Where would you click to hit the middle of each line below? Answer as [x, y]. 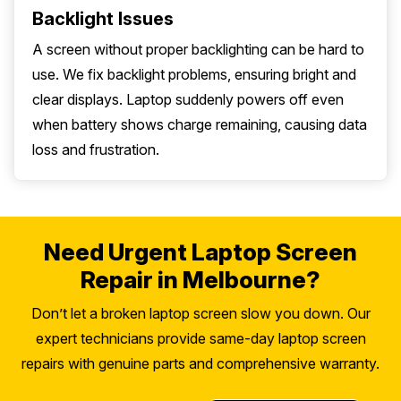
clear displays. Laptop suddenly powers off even [188, 100]
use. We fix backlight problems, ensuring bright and [194, 75]
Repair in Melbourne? [200, 280]
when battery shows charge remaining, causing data [200, 125]
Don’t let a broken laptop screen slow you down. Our [200, 314]
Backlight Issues [103, 19]
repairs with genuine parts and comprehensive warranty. [200, 364]
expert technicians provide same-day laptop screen [200, 339]
